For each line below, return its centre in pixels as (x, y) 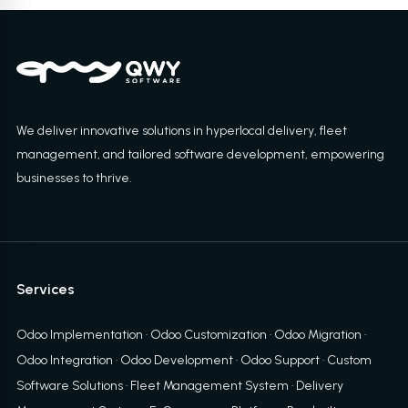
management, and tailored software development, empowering (200, 155)
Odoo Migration (317, 335)
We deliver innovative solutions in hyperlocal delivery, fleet (181, 131)
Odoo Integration (64, 361)
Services (45, 290)
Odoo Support (280, 361)
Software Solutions (69, 386)
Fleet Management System (209, 386)
